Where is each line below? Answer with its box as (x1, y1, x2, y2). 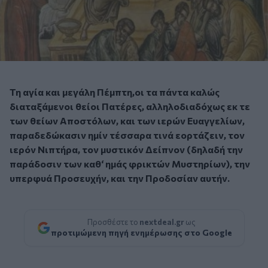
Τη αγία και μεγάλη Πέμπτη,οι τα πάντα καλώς (10, 86, 220, 98)
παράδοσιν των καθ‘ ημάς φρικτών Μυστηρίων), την (10, 158, 250, 170)
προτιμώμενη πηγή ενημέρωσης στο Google (50, 227, 232, 238)
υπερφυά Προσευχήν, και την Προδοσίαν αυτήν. (10, 172, 230, 184)
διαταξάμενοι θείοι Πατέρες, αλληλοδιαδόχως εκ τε (10, 100, 250, 112)
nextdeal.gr (139, 217, 184, 227)
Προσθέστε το (87, 217, 139, 227)
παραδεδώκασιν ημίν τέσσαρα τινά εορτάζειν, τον (10, 129, 245, 141)
